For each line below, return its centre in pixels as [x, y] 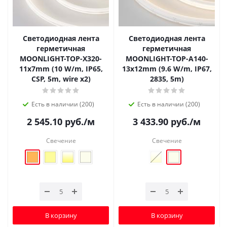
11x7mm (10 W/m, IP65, [61, 69]
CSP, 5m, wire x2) [61, 79]
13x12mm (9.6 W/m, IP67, [167, 69]
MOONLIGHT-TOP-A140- [167, 59]
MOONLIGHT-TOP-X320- [61, 59]
